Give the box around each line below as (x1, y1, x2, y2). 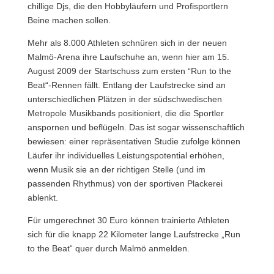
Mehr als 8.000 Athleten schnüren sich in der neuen (27, 37, 227, 48)
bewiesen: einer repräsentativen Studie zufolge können (27, 136, 240, 146)
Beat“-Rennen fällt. (27, 80, 100, 90)
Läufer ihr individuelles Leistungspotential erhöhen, (27, 150, 224, 160)
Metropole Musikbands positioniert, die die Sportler (27, 108, 224, 118)
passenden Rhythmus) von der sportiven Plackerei (27, 178, 223, 188)
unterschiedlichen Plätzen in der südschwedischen (27, 94, 222, 104)
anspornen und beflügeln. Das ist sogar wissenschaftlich (27, 122, 245, 132)
